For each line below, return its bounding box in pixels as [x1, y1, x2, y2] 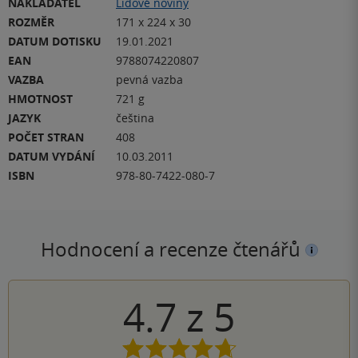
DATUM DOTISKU [8, 33, 101, 49]
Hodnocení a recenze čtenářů [40, 236, 305, 262]
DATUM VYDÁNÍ [8, 148, 95, 164]
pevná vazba [116, 71, 183, 87]
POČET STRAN [8, 129, 84, 145]
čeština [116, 109, 154, 125]
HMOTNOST [8, 90, 73, 106]
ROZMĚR [8, 14, 54, 30]
